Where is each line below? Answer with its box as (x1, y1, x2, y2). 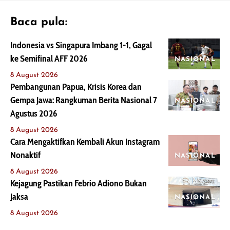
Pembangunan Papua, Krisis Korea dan (10, 81, 142, 92)
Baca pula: (10, 16, 67, 28)
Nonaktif (10, 149, 41, 161)
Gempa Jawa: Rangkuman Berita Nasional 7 (10, 94, 157, 106)
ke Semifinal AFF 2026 (10, 53, 87, 64)
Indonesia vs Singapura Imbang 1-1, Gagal (10, 40, 152, 51)
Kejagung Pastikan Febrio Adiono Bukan (10, 178, 147, 189)
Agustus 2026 (10, 108, 57, 119)
